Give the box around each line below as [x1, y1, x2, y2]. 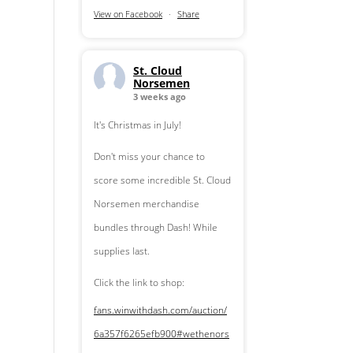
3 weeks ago [132, 91, 186, 103]
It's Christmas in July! [93, 118, 181, 132]
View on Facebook [93, 8, 162, 20]
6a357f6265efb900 [93, 327, 176, 341]
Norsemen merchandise [93, 197, 199, 211]
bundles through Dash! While [93, 221, 217, 235]
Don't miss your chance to [93, 150, 205, 164]
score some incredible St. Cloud [93, 173, 231, 188]
